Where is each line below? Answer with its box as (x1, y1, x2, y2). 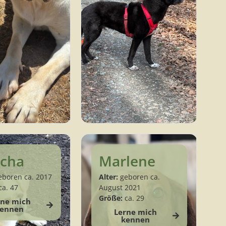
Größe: (98, 193, 123, 203)
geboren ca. (118, 172, 160, 182)
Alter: (98, 172, 118, 182)
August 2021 (98, 182, 141, 192)
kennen (121, 214, 150, 224)
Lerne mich (114, 206, 157, 217)
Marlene (98, 151, 155, 171)
